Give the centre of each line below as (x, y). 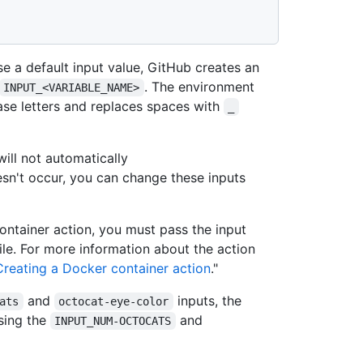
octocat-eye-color (114, 301)
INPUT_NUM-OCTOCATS (113, 320)
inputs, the (209, 300)
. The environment (201, 86)
